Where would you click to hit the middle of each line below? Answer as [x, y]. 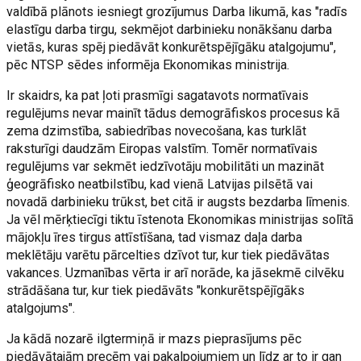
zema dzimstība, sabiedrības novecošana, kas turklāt [157, 131]
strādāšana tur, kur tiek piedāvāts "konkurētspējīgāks [156, 290]
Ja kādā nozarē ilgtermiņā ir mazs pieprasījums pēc [154, 338]
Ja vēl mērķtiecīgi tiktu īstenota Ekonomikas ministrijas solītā [180, 219]
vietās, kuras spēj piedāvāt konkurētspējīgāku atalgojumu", [172, 47]
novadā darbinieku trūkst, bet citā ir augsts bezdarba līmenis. [178, 201]
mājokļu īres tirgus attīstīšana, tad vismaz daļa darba [155, 237]
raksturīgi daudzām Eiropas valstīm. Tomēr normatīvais [162, 148]
